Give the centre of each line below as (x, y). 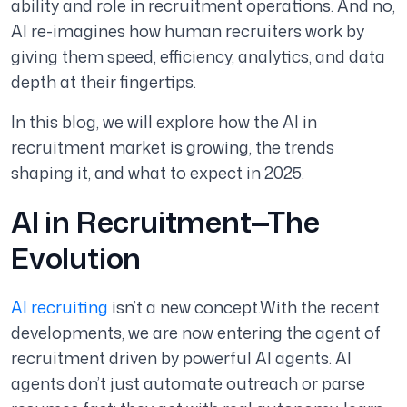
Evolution (76, 258)
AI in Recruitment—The (165, 222)
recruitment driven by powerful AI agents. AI (181, 358)
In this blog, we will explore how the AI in (164, 122)
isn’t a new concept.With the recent (244, 308)
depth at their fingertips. (104, 82)
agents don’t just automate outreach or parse (188, 384)
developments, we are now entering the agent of (196, 333)
